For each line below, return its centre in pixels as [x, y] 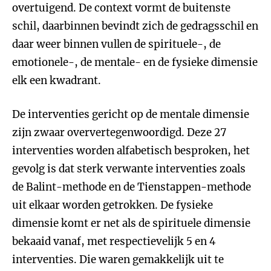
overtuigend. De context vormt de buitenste [121, 8]
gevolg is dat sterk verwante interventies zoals [129, 169]
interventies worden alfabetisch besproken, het [131, 151]
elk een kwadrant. [57, 80]
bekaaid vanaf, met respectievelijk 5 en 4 [114, 241]
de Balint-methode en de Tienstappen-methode [132, 187]
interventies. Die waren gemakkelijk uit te [118, 260]
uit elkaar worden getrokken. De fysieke [113, 205]
